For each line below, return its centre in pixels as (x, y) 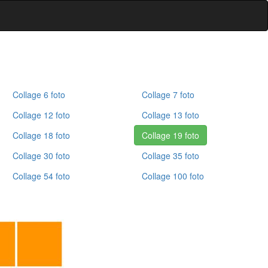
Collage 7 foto (168, 95)
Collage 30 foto (41, 156)
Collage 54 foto (41, 176)
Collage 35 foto (171, 156)
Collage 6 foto (39, 95)
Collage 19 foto (171, 135)
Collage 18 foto (41, 135)
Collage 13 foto (171, 115)
